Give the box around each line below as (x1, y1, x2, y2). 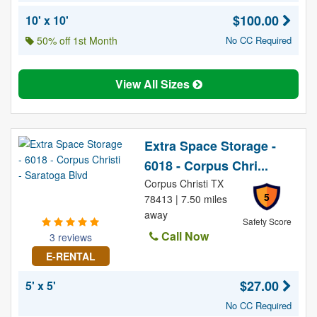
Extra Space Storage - (144, 137, 276, 155)
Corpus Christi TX (144, 176, 224, 190)
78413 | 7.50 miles (144, 192, 227, 206)
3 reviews (49, 230, 92, 244)
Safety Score (242, 215, 292, 227)
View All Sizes (115, 76, 192, 92)
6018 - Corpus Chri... (144, 156, 268, 175)
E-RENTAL (45, 249, 96, 263)
